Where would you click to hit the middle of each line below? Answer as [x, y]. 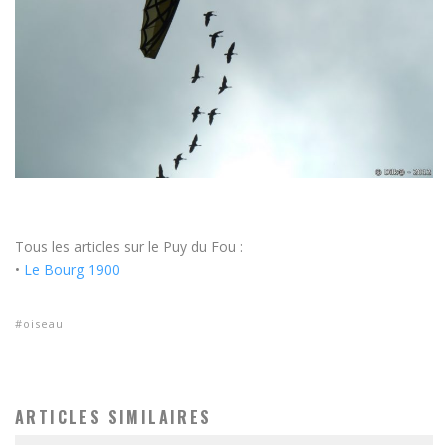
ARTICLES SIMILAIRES [113, 416]
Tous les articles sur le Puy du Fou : [129, 246]
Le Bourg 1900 [72, 269]
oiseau [43, 323]
